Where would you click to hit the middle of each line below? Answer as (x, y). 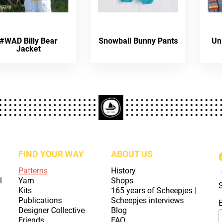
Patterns (33, 171)
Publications (40, 200)
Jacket (29, 49)
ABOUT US (132, 154)
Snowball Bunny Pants (138, 41)
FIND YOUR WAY (51, 154)
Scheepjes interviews (147, 200)
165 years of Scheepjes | (153, 191)
